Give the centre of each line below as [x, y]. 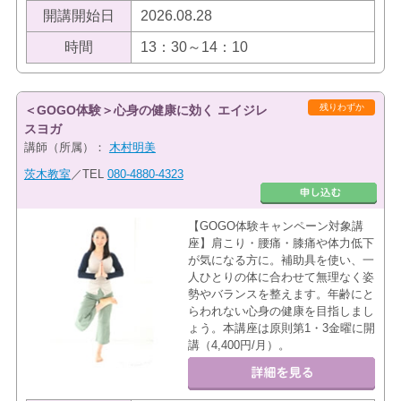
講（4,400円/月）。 [239, 345]
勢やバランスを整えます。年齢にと [281, 294]
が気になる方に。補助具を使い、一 [281, 260]
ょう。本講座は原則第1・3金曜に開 [281, 328]
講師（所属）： [66, 147]
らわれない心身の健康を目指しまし [281, 311]
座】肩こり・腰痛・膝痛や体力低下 [281, 243]
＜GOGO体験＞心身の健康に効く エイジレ [145, 110]
